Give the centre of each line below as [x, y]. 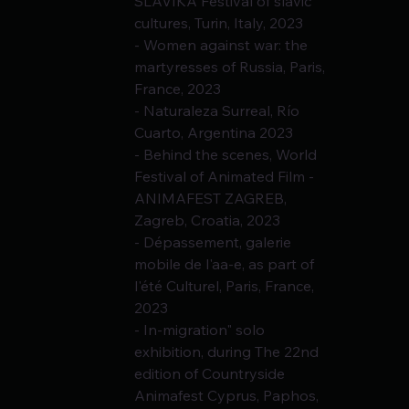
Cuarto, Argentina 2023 [214, 133]
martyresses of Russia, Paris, [232, 67]
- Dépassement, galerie [215, 242]
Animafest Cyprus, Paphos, [229, 396]
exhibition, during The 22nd [229, 352]
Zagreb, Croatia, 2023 [208, 220]
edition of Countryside [212, 374]
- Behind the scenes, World [228, 155]
